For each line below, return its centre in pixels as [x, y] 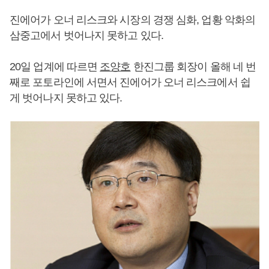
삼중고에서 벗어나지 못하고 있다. [88, 35]
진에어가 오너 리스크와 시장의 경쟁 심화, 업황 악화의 [133, 20]
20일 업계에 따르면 [55, 67]
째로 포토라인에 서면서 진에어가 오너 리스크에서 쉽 [130, 82]
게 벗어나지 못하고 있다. [66, 98]
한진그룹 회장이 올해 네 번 [193, 67]
